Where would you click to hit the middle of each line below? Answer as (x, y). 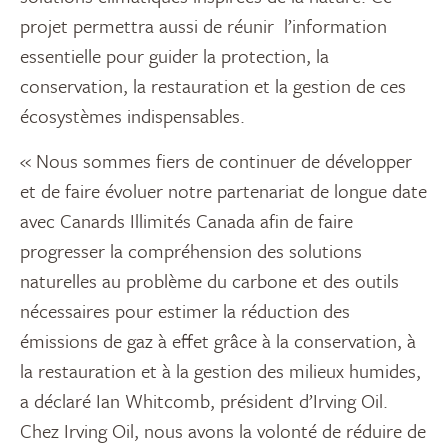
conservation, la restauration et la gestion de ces (213, 86)
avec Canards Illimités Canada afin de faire (186, 221)
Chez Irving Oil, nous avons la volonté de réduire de (223, 431)
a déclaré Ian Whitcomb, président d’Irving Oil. (204, 401)
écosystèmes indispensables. (132, 116)
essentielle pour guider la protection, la (174, 56)
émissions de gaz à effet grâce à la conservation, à (218, 341)
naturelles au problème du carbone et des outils (209, 281)
